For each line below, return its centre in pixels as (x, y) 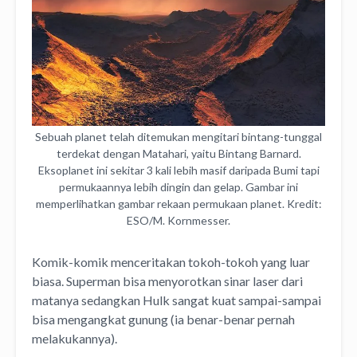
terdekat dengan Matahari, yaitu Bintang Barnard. (178, 154)
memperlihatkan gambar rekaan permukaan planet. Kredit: (178, 204)
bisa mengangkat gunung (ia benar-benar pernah (163, 320)
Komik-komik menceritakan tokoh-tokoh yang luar (171, 262)
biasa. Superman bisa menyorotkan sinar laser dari (167, 281)
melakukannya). (75, 339)
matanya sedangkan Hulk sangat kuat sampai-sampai (177, 300)
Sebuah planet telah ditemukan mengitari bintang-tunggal (178, 137)
